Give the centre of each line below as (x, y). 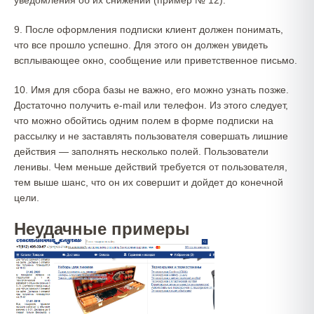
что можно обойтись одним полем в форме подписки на (144, 121)
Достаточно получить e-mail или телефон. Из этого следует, (151, 105)
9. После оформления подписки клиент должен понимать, (149, 29)
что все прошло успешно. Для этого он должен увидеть (141, 45)
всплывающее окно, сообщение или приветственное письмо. (156, 60)
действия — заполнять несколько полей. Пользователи (141, 151)
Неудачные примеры (102, 229)
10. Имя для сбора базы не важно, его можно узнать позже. (151, 90)
